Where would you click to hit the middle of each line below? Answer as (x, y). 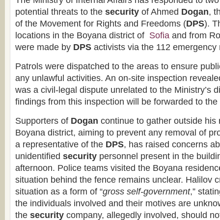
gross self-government (146, 192)
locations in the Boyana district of (81, 35)
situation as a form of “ (59, 192)
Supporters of (43, 121)
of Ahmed (160, 12)
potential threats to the (60, 12)
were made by (44, 47)
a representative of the (60, 144)
